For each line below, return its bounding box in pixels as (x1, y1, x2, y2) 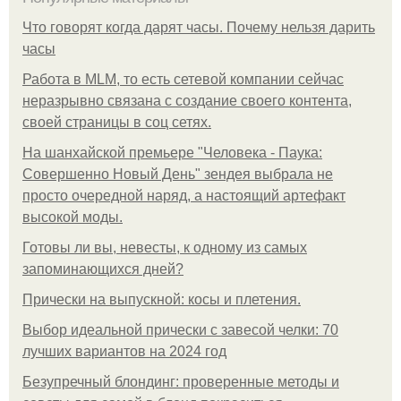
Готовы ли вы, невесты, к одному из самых (22, 239, 307, 255)
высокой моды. (22, 209, 123, 225)
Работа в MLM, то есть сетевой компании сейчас (22, 71, 344, 87)
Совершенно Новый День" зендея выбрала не (22, 166, 333, 182)
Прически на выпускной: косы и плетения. (22, 291, 301, 307)
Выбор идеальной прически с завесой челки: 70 (22, 321, 338, 337)
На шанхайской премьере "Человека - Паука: (22, 144, 322, 160)
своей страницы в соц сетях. (22, 114, 211, 130)
